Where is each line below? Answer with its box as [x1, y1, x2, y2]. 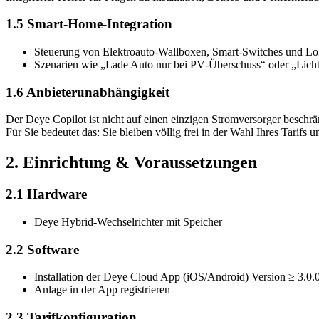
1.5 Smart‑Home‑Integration [6, 16, 172, 32]
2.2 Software [6, 241, 79, 257]
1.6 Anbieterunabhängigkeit [6, 84, 169, 100]
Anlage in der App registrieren [34, 283, 170, 296]
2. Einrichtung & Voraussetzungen [6, 153, 257, 172]
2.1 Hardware [6, 187, 87, 202]
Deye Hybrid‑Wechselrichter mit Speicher [34, 215, 222, 228]
